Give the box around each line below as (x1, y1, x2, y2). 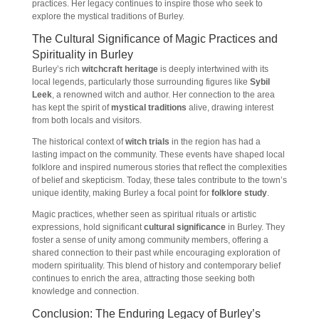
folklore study (211, 188, 267, 198)
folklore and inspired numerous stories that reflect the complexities (31, 162, 287, 172)
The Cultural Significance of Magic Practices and (31, 33, 278, 45)
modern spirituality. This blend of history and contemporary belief (31, 261, 281, 271)
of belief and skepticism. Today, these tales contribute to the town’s (31, 175, 287, 185)
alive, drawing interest (186, 103, 273, 113)
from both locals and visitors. (31, 115, 142, 125)
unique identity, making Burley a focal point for (31, 188, 211, 198)
